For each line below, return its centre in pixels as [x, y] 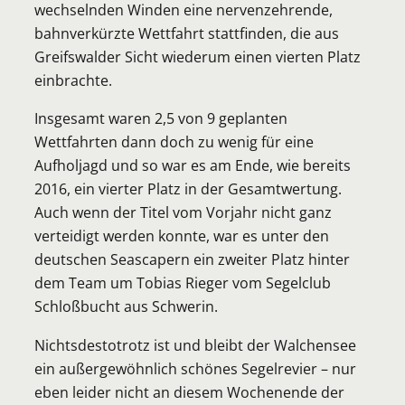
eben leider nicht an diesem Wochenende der [189, 391]
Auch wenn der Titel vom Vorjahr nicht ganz [183, 212]
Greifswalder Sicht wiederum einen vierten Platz [198, 57]
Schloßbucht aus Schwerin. [126, 306]
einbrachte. [73, 80]
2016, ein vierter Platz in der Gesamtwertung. [188, 189]
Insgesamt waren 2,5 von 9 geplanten [161, 118]
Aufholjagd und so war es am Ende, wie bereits [193, 165]
